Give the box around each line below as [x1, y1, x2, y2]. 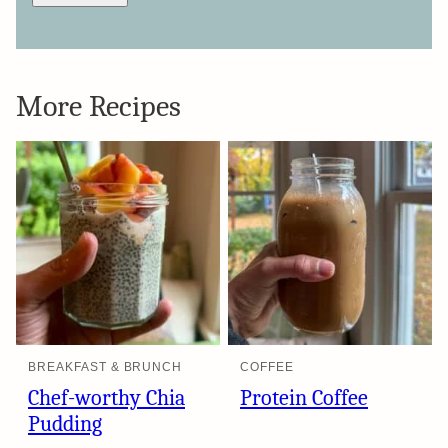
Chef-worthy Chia [28, 384, 185, 411]
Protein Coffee [240, 384, 368, 411]
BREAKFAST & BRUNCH [28, 359, 183, 374]
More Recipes [16, 88, 181, 124]
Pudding [28, 410, 102, 437]
